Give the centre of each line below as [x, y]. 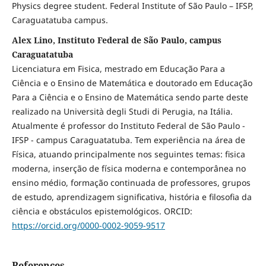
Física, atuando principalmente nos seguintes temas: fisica [128, 154]
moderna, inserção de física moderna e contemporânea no [129, 169]
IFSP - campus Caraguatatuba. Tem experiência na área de [128, 140]
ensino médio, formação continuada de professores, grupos [131, 183]
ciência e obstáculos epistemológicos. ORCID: [102, 211]
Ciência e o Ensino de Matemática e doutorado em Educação [132, 83]
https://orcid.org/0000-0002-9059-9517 [88, 226]
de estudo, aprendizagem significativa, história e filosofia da [132, 197]
